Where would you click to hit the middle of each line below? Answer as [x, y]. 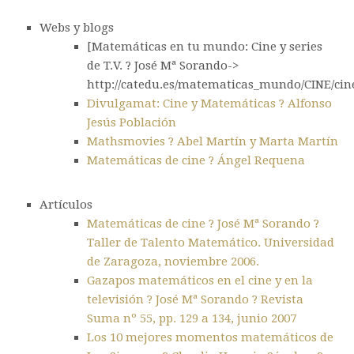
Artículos [66, 205]
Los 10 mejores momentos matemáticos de [210, 337]
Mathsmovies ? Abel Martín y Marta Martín [213, 141]
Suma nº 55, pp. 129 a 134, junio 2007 [192, 318]
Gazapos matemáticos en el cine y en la [200, 281]
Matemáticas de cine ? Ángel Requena [196, 160]
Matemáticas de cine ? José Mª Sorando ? [203, 224]
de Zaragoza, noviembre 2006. [173, 262]
